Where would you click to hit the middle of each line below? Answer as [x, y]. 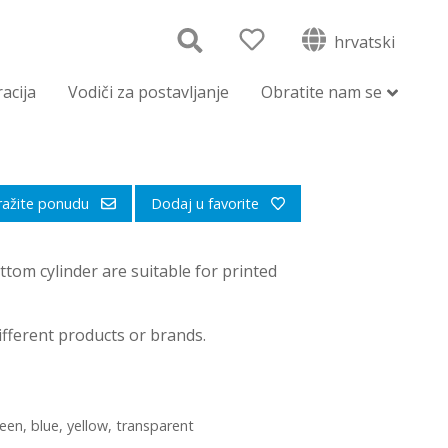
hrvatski [362, 41]
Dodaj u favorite [206, 203]
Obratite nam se [321, 92]
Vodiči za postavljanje [148, 92]
